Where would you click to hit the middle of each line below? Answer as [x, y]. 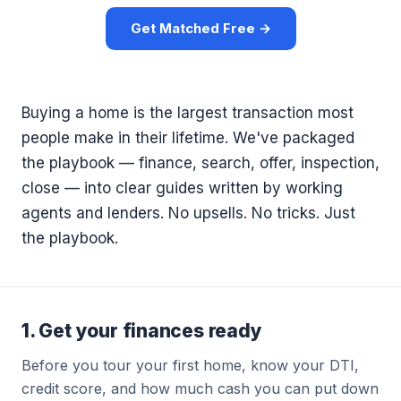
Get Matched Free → [200, 28]
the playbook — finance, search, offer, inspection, [200, 163]
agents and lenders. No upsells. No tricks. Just [188, 213]
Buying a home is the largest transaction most [188, 113]
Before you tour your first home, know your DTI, [190, 365]
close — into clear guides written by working [182, 188]
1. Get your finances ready [142, 331]
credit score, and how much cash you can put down [200, 388]
